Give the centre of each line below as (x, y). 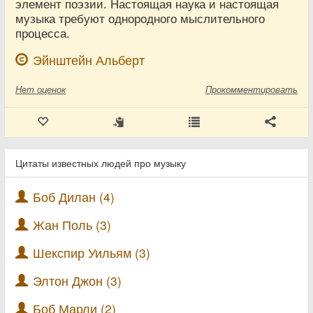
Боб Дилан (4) (74, 197)
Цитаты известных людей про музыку (101, 163)
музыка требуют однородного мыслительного (140, 18)
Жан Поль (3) (72, 225)
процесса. (43, 33)
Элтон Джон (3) (77, 281)
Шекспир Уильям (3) (92, 253)
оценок (51, 89)
